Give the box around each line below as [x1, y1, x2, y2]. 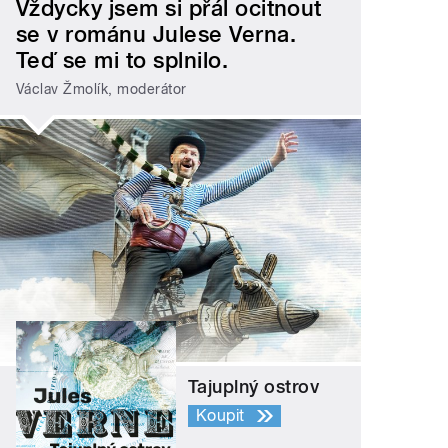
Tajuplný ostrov [188, 376, 320, 398]
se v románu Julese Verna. [16, 21, 297, 48]
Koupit [196, 406, 245, 426]
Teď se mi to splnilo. [16, 47, 229, 74]
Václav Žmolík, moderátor [16, 80, 187, 97]
